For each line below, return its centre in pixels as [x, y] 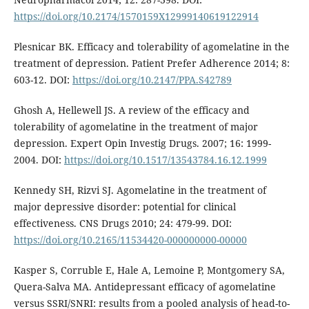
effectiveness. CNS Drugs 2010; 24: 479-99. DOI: [122, 223]
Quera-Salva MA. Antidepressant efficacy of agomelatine [144, 286]
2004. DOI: [39, 159]
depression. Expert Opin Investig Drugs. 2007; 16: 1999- [142, 143]
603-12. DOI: [43, 79]
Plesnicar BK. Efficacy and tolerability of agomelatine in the [151, 46]
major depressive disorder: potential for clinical [124, 206]
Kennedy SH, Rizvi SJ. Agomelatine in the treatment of [140, 190]
